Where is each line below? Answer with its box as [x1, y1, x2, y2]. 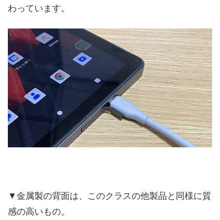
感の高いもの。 [8, 206, 70, 217]
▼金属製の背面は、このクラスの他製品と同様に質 [8, 191, 211, 201]
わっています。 [8, 3, 70, 13]
